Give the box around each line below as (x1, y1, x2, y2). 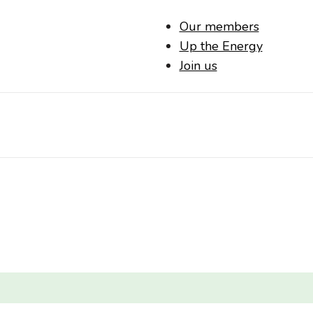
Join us (179, 57, 217, 74)
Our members (179, 18, 259, 35)
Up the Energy (179, 38, 263, 54)
